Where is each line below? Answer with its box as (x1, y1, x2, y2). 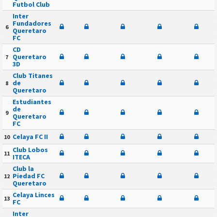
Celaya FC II (12, 132, 48, 141)
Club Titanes (12, 71, 53, 80)
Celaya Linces (12, 190, 55, 199)
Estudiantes (12, 97, 51, 106)
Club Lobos (12, 145, 48, 154)
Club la (12, 164, 34, 173)
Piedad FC (12, 171, 45, 180)
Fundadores (12, 18, 51, 28)
